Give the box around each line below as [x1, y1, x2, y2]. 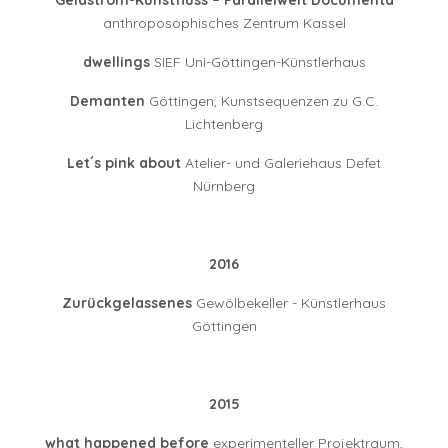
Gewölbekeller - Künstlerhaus [192, 294, 386, 313]
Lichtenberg [185, 115, 263, 134]
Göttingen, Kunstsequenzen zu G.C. [145, 92, 378, 111]
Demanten [70, 92, 145, 111]
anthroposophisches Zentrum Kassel [102, 14, 346, 33]
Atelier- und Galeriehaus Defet [181, 154, 381, 173]
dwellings [82, 53, 150, 72]
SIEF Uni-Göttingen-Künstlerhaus [149, 53, 366, 72]
